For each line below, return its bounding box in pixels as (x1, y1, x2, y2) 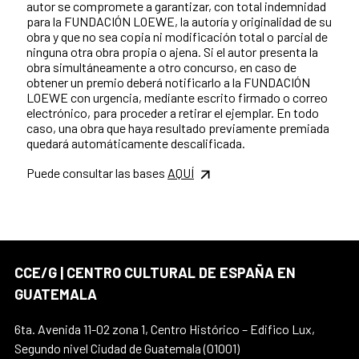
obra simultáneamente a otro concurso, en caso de (26, 58, 296, 75)
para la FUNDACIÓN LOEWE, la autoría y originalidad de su (26, 13, 332, 29)
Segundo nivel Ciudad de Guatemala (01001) (14, 340, 240, 356)
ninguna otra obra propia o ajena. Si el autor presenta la (26, 43, 318, 59)
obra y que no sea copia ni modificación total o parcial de (26, 28, 328, 44)
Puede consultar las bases (26, 164, 167, 180)
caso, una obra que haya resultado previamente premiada (26, 119, 329, 135)
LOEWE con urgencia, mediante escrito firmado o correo (26, 89, 328, 105)
